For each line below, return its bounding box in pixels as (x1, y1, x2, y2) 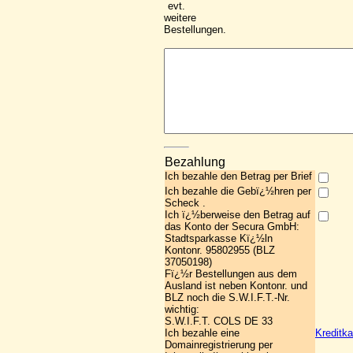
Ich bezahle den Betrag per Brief (165, 170, 312, 182)
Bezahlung (165, 155, 225, 169)
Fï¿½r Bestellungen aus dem (165, 268, 297, 280)
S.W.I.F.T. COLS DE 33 (165, 315, 273, 327)
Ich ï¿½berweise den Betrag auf (165, 209, 310, 221)
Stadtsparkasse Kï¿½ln (165, 232, 273, 244)
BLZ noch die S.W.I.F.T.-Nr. (165, 292, 290, 303)
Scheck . (165, 197, 206, 209)
